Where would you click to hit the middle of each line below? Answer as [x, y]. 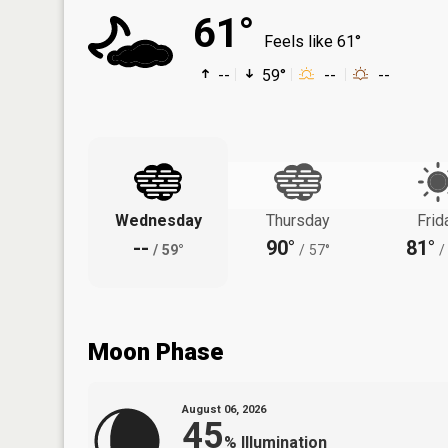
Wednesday [158, 220]
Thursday [298, 220]
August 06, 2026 [224, 409]
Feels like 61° [312, 41]
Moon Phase [155, 351]
